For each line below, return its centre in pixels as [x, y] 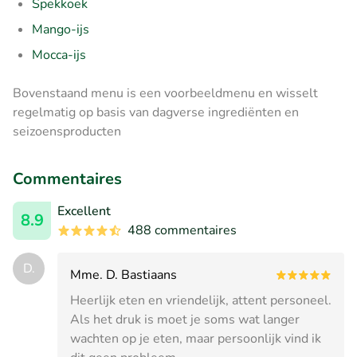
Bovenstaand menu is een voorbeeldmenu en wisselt [165, 93]
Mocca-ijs [59, 55]
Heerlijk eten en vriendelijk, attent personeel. [201, 300]
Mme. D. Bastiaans [124, 275]
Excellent [84, 211]
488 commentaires [182, 230]
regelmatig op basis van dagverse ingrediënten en [156, 112]
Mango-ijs [61, 29]
